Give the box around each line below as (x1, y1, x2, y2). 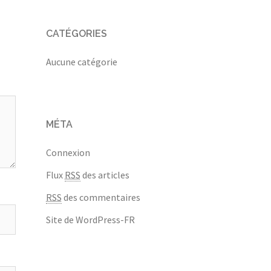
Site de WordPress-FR (46, 214, 135, 226)
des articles (80, 169, 129, 181)
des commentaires (62, 191, 140, 203)
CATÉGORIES (46, 28, 107, 39)
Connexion (46, 146, 90, 158)
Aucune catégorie (46, 56, 117, 68)
